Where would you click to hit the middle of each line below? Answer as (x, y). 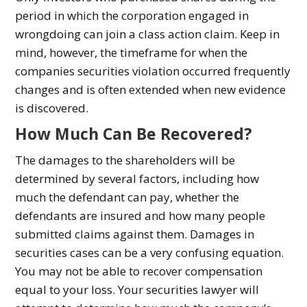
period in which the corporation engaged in (132, 16)
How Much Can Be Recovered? (134, 134)
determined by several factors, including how (137, 179)
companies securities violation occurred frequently (153, 71)
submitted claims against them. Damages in (135, 234)
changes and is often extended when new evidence (151, 90)
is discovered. (52, 108)
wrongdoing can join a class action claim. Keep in (148, 34)
